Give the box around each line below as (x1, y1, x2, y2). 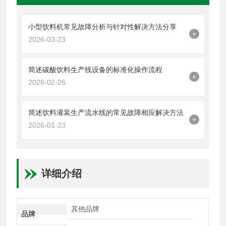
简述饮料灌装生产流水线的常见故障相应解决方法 (28, 108, 184, 117)
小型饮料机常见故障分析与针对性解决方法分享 (28, 22, 177, 31)
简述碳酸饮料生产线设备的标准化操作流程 (28, 65, 163, 74)
